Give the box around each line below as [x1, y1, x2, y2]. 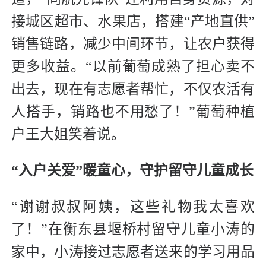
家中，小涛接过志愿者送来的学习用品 [11, 243, 255, 259]
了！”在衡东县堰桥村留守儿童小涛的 [11, 221, 255, 237]
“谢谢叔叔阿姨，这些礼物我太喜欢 [11, 198, 255, 214]
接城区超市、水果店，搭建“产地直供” [11, 13, 255, 29]
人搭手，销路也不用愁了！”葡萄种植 [11, 103, 255, 119]
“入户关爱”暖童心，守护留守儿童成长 [11, 162, 254, 178]
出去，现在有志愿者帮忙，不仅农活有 [11, 81, 255, 97]
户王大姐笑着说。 [11, 126, 125, 142]
